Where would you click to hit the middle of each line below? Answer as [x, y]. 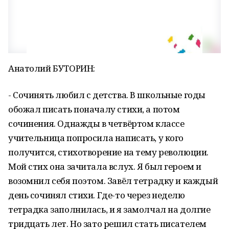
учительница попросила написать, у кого [96, 138]
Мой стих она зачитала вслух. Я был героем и [105, 166]
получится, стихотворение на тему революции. [108, 152]
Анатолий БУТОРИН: [52, 68]
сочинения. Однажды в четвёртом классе [96, 123]
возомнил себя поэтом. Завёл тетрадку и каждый [113, 181]
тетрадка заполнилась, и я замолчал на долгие [109, 209]
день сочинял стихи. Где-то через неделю [97, 195]
